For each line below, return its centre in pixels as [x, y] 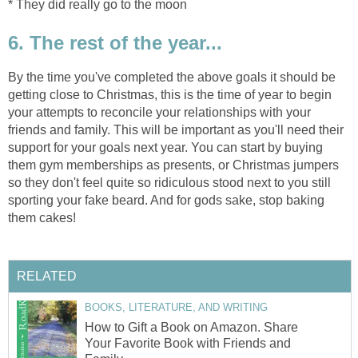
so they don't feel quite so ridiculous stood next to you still [169, 182]
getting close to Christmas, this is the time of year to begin [170, 94]
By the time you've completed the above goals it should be [172, 77]
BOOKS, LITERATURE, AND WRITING [176, 308]
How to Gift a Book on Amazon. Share [191, 327]
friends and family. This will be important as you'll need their [176, 129]
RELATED [47, 276]
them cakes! [42, 217]
